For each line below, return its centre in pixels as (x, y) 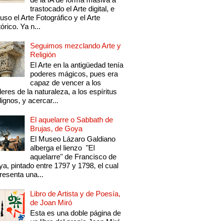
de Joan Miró (51, 203)
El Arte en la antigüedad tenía (77, 65)
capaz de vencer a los (66, 83)
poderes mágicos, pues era (74, 74)
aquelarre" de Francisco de (74, 157)
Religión (43, 55)
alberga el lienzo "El (63, 148)
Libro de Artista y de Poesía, (75, 194)
